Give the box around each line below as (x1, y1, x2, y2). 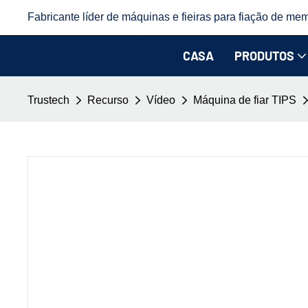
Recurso (87, 94, 129, 106)
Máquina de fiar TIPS (193, 94, 297, 106)
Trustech (27, 94, 70, 106)
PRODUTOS (234, 47, 294, 63)
